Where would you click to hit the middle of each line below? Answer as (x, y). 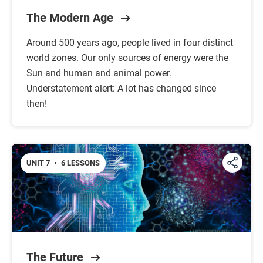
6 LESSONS (80, 163)
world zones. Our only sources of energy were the (127, 58)
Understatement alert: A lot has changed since (121, 88)
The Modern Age (71, 18)
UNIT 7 (39, 163)
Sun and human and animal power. (99, 73)
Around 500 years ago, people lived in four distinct (130, 43)
